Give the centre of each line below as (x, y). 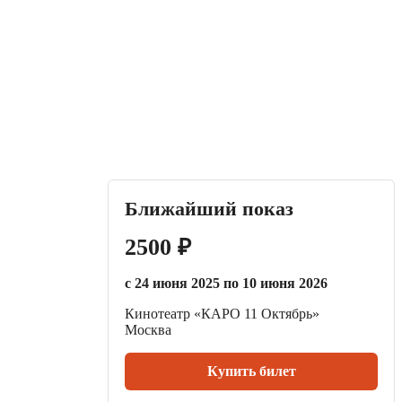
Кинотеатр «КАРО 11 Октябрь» (222, 314)
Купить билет (251, 371)
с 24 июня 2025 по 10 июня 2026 (226, 283)
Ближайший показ (209, 209)
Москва (148, 330)
